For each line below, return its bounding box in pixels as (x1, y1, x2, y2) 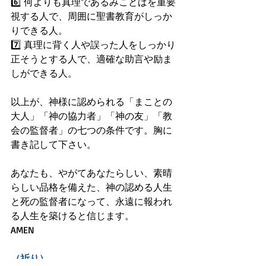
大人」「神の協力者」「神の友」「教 (11, 110, 172, 122)
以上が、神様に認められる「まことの (11, 96, 172, 107)
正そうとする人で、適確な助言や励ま (11, 53, 172, 65)
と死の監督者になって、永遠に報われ (11, 195, 172, 207)
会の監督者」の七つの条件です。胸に (11, 124, 172, 136)
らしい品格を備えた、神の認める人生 (11, 181, 172, 193)
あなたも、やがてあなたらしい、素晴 (11, 167, 172, 179)
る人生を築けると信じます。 (11, 210, 134, 221)
